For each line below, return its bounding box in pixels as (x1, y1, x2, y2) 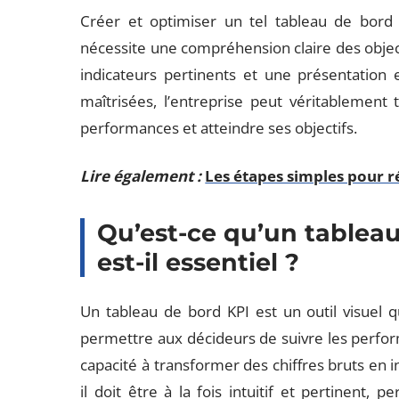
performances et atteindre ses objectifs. (80, 118, 358, 138)
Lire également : (80, 166, 202, 186)
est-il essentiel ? (97, 248, 300, 277)
